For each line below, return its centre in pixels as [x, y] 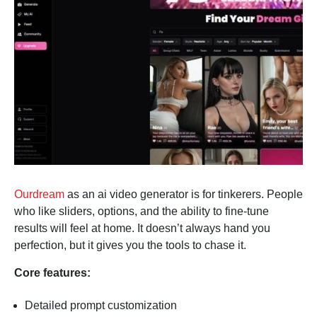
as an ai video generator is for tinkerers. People [184, 195]
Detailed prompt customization [101, 306]
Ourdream [39, 195]
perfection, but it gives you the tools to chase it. [130, 246]
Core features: [52, 273]
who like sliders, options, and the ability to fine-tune [142, 212]
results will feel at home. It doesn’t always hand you [142, 229]
